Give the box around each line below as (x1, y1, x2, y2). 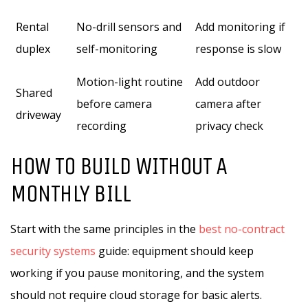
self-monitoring (76, 41, 157, 56)
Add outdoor (195, 74, 260, 89)
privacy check (195, 118, 263, 133)
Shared (16, 85, 52, 100)
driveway (16, 107, 61, 122)
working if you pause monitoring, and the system (10, 265, 264, 280)
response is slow (195, 41, 281, 56)
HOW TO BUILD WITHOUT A (10, 151, 226, 181)
